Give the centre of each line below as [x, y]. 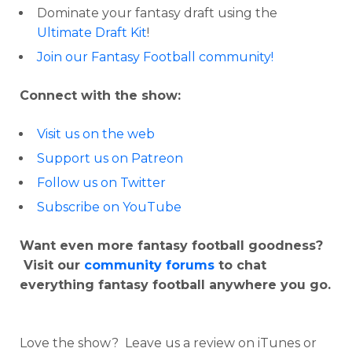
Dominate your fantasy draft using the [157, 13]
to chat [240, 265]
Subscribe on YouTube [109, 207]
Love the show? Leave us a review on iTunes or [168, 343]
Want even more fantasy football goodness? [171, 246]
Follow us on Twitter [101, 183]
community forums [149, 265]
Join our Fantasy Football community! [155, 57]
